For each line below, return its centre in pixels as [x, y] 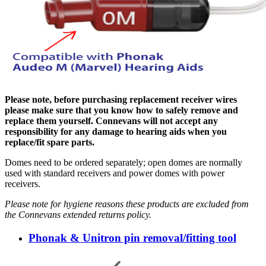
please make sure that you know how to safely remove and [121, 110]
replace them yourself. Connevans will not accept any [111, 121]
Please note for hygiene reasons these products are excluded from [127, 204]
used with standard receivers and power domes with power [115, 173]
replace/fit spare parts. [50, 142]
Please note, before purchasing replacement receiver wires [121, 100]
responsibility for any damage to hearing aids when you [116, 132]
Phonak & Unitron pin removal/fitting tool [132, 238]
